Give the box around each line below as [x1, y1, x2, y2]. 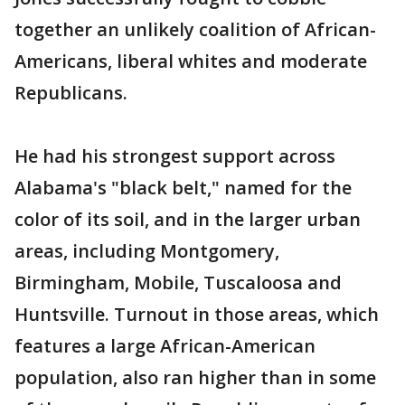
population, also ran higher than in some [14, 365, 376, 390]
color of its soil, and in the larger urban [14, 207, 361, 231]
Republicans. [14, 80, 127, 105]
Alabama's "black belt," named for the [14, 175, 352, 200]
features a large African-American [14, 334, 316, 358]
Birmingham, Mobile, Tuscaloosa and [14, 270, 342, 295]
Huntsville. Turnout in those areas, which [14, 302, 379, 326]
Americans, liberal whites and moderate [14, 49, 367, 73]
